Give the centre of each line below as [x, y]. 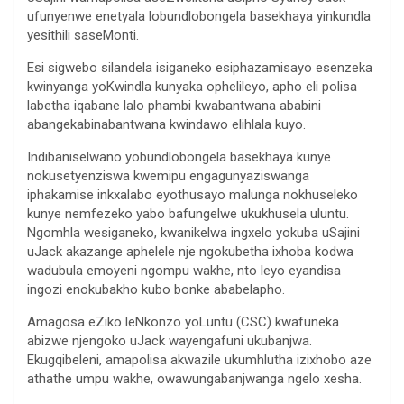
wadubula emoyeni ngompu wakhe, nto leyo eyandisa [184, 271]
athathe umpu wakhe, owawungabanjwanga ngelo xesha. [194, 379]
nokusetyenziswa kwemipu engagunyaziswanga [168, 176]
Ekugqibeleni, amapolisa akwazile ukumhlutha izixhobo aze [199, 360]
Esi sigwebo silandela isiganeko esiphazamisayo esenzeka [200, 68]
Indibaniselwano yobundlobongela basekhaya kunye [179, 157]
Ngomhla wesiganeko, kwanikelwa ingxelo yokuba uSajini [193, 233]
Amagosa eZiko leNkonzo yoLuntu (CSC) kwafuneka [183, 322]
